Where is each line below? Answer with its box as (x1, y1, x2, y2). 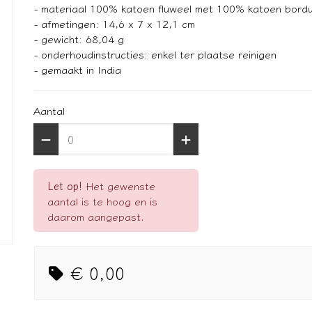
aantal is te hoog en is (47, 193, 157, 208)
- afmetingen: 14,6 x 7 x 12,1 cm (34, 15, 195, 31)
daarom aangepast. (47, 208, 144, 224)
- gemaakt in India (34, 61, 121, 77)
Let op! (47, 178, 82, 193)
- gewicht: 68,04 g (34, 31, 124, 46)
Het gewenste (82, 178, 155, 193)
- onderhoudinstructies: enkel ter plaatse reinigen (34, 46, 276, 61)
